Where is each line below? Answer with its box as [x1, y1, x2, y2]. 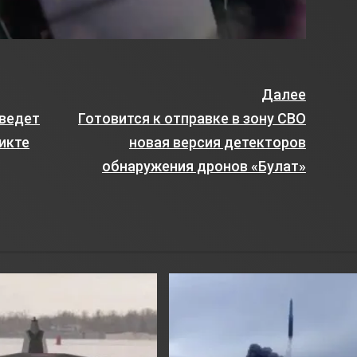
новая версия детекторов [128, 134, 306, 151]
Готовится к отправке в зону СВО [77, 110, 306, 127]
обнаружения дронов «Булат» [101, 158, 306, 175]
